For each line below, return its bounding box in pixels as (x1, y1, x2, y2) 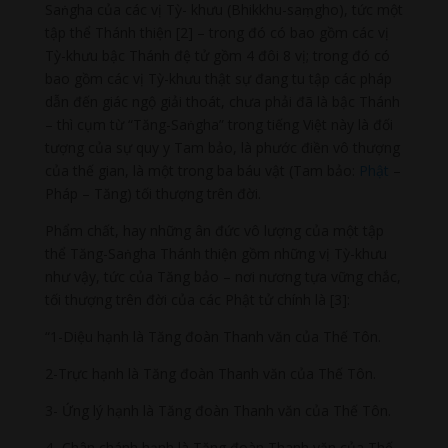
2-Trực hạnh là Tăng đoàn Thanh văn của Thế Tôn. (44, 364, 376, 384)
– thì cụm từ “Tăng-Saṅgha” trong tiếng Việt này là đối (44, 115, 393, 135)
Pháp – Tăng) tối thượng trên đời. (44, 184, 261, 204)
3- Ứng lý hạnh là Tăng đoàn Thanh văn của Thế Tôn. (44, 401, 391, 421)
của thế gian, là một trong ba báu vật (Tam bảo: (44, 161, 359, 181)
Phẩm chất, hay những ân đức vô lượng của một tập (44, 221, 384, 241)
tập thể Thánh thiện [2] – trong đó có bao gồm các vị (44, 23, 389, 43)
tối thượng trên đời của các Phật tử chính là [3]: (44, 290, 350, 310)
